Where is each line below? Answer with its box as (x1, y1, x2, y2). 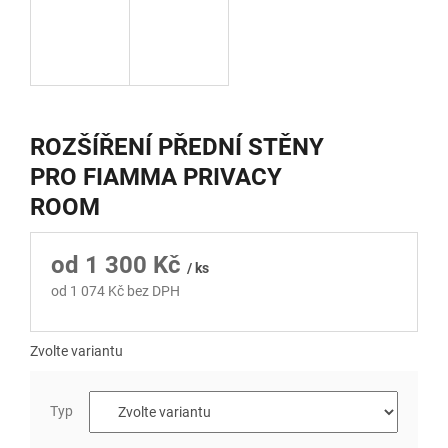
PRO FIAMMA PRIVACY (30, 163, 282, 192)
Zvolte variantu (30, 343, 123, 360)
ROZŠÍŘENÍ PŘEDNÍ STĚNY (30, 133, 324, 162)
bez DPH (124, 283, 180, 300)
